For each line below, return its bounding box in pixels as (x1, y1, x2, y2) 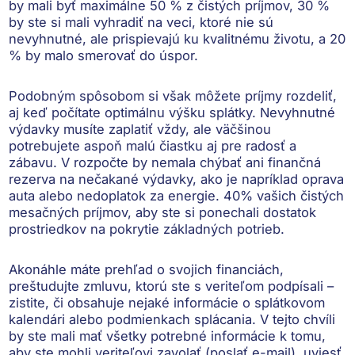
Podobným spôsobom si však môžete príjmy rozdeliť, (9, 87, 338, 104)
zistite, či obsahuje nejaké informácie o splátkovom (9, 294, 326, 311)
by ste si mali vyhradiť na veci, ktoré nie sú (9, 13, 274, 30)
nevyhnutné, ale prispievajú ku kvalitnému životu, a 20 (9, 30, 346, 47)
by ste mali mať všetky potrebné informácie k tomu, (9, 327, 326, 344)
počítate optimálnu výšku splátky (52, 104, 253, 120)
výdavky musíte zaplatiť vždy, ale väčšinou (9, 120, 272, 137)
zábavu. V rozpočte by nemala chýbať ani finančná (9, 154, 322, 170)
